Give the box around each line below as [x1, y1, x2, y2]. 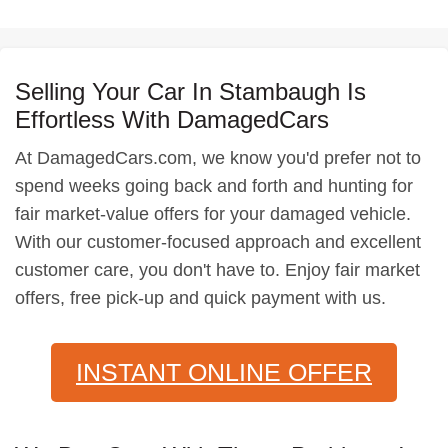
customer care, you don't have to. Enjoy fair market [15, 260, 420, 280]
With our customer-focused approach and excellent [15, 232, 421, 252]
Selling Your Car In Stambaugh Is [15, 78, 366, 105]
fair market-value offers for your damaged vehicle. [15, 204, 411, 224]
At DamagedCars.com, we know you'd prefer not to [15, 148, 421, 168]
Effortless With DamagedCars [15, 106, 329, 133]
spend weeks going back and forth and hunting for [15, 176, 413, 196]
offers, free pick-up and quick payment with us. [15, 288, 386, 308]
